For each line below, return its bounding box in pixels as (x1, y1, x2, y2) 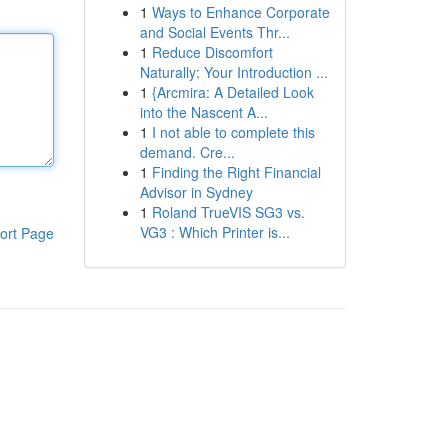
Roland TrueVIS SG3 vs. (151, 202, 305, 222)
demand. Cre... (139, 142, 235, 162)
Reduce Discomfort (151, 42, 273, 62)
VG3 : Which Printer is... (139, 222, 290, 242)
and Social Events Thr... (139, 22, 290, 42)
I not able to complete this (151, 122, 315, 142)
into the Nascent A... (139, 102, 268, 122)
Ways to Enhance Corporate (151, 2, 330, 22)
